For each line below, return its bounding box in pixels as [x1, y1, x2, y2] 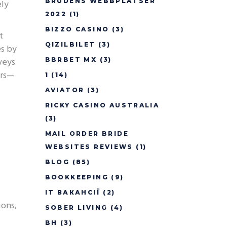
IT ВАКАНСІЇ [45, 188, 100, 196]
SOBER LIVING [45, 204, 108, 211]
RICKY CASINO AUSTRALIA [45, 101, 160, 109]
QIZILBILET [45, 41, 96, 48]
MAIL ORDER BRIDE [45, 130, 129, 137]
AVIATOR [45, 86, 85, 94]
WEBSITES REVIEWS [45, 143, 133, 150]
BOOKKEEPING [45, 173, 108, 181]
